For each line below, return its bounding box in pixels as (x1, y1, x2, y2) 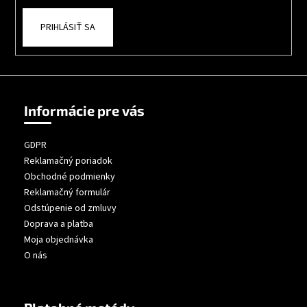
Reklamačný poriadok (24, 153, 112, 168)
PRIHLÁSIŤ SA (40, 21, 95, 35)
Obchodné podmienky (24, 169, 115, 184)
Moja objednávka (24, 232, 93, 247)
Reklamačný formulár (24, 185, 110, 199)
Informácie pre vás (24, 101, 145, 119)
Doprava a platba (24, 217, 93, 231)
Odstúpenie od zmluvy (24, 201, 116, 215)
